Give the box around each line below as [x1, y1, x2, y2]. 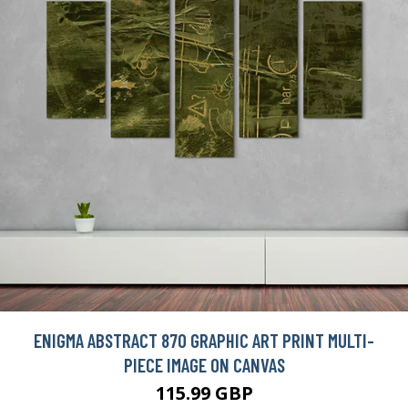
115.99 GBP [155, 380, 253, 405]
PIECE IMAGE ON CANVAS [123, 352, 285, 376]
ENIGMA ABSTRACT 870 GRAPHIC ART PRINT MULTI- [34, 328, 374, 352]
